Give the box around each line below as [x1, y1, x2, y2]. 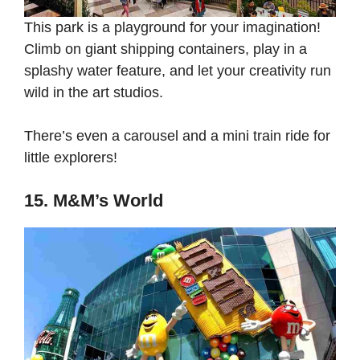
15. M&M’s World [24, 190, 163, 211]
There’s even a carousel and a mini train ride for [24, 128, 330, 145]
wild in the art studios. [24, 84, 167, 101]
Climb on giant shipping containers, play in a [24, 41, 307, 58]
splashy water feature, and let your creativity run [24, 63, 331, 80]
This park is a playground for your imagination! [24, 19, 321, 36]
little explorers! [24, 149, 121, 166]
